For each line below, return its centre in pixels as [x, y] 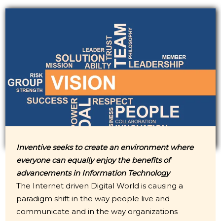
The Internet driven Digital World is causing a [99, 185]
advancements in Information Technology [93, 173]
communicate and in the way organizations [97, 211]
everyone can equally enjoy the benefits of [93, 160]
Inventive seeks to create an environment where [105, 147]
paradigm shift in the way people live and [93, 198]
